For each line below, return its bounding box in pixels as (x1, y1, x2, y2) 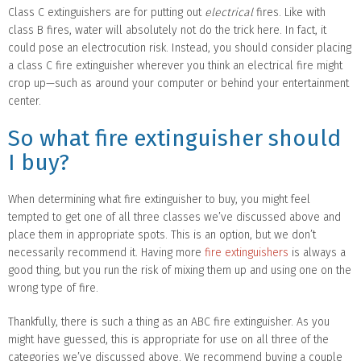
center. (8, 93, 41, 108)
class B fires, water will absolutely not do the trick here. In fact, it (8, 23, 326, 37)
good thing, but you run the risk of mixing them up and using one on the (8, 263, 351, 277)
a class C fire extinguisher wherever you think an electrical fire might (8, 58, 342, 73)
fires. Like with (253, 5, 326, 19)
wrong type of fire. (8, 280, 98, 295)
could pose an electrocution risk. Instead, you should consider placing (8, 40, 351, 55)
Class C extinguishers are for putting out (8, 5, 205, 19)
